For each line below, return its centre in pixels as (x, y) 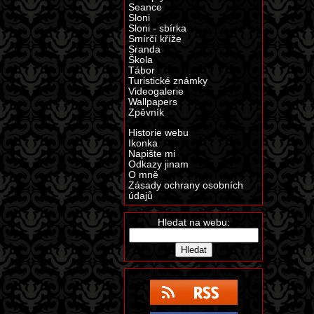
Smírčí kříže (155, 39)
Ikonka (143, 143)
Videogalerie (156, 91)
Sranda (144, 49)
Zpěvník (146, 112)
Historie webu (158, 132)
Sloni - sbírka (157, 28)
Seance (145, 7)
